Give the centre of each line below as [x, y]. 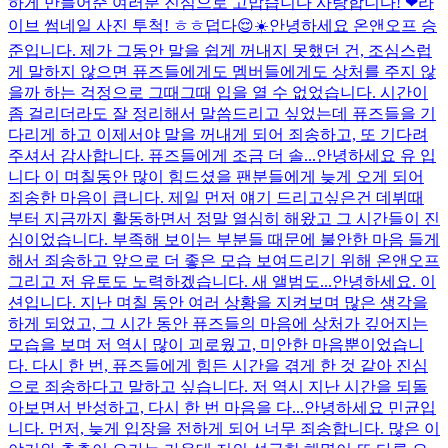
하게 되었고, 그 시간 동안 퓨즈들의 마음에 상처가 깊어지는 [218, 323]
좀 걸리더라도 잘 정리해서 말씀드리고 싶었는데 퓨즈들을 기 [222, 113]
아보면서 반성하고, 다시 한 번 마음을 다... [156, 407]
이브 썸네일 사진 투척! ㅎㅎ [106, 25]
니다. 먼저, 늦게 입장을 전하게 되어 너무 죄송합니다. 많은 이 [224, 428]
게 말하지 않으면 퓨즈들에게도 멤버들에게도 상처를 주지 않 [222, 71]
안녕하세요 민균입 [370, 407]
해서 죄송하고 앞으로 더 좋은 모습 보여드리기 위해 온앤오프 [224, 260]
